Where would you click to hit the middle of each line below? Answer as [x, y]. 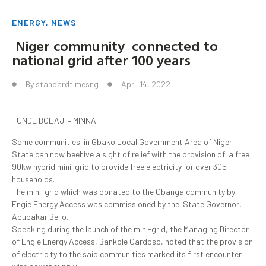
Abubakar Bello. [40, 216]
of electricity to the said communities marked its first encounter [127, 254]
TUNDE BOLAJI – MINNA [54, 121]
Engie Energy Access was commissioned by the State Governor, [127, 204]
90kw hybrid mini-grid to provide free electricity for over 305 [119, 166]
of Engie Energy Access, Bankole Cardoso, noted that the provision [132, 241]
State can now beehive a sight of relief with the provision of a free [131, 154]
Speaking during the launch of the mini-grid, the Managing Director [130, 229]
